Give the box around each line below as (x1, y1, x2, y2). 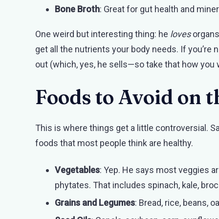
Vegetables (55, 164, 100, 175)
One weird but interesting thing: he (35, 28, 170, 39)
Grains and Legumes (55, 197, 135, 208)
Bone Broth (55, 3, 100, 14)
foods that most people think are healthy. (35, 137, 193, 148)
